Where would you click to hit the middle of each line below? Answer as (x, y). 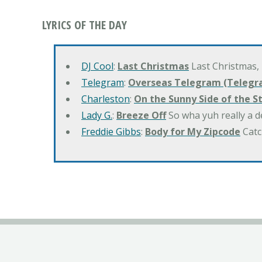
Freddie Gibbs (111, 132)
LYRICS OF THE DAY (85, 25)
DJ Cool (97, 66)
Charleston (106, 99)
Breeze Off (141, 116)
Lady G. (97, 116)
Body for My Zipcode (193, 132)
